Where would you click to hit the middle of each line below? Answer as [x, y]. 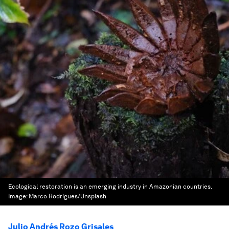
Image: [18, 196]
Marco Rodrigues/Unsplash [67, 196]
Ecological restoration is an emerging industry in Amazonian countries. [110, 187]
